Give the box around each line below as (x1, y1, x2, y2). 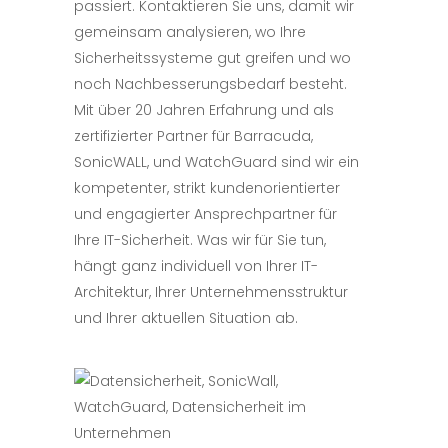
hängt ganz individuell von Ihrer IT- (74, 256, 318, 276)
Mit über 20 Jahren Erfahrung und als (74, 100, 334, 120)
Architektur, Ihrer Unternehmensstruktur (74, 282, 348, 302)
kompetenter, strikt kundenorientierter (74, 178, 340, 198)
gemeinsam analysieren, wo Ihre (74, 22, 306, 42)
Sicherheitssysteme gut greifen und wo (74, 48, 351, 68)
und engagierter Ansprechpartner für (74, 204, 337, 224)
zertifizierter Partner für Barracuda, (74, 126, 313, 146)
